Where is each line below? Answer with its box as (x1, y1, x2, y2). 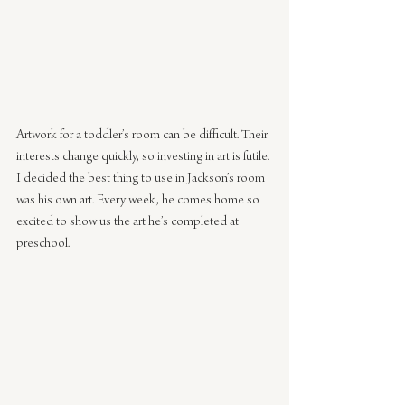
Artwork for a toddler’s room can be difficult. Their (16, 127, 270, 143)
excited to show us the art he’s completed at (16, 214, 241, 230)
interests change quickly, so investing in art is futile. (16, 149, 272, 165)
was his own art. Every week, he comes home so (16, 193, 262, 208)
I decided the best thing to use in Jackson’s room (16, 171, 268, 186)
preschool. (16, 236, 70, 251)
